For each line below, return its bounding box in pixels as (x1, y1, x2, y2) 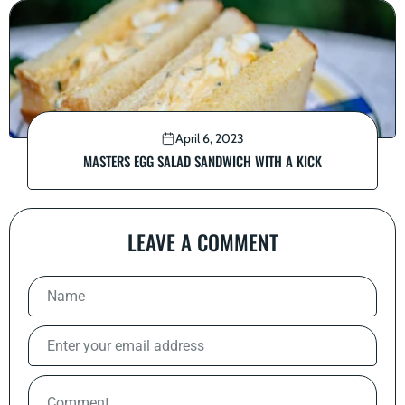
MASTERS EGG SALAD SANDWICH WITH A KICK (83, 150, 322, 171)
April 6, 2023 (175, 129, 244, 146)
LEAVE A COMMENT (127, 226, 278, 258)
